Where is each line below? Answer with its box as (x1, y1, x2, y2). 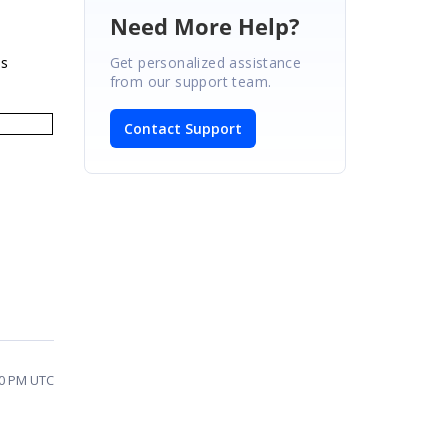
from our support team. (109, 71, 272, 91)
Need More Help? (109, 10, 300, 41)
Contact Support (123, 118, 242, 138)
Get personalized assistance (109, 52, 302, 72)
